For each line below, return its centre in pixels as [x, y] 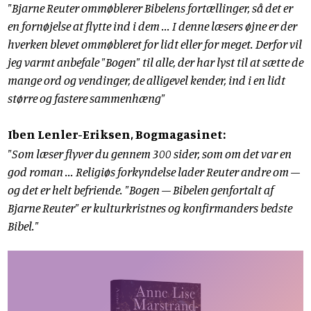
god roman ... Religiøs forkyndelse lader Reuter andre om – [154, 171]
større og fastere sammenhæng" [86, 98]
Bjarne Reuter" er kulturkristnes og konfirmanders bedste [150, 207]
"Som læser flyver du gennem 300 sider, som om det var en [150, 153]
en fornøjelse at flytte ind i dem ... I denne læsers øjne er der [152, 26]
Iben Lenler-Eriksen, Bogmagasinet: [117, 134]
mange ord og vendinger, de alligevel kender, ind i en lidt [146, 80]
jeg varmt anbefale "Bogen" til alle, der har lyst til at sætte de [155, 62]
